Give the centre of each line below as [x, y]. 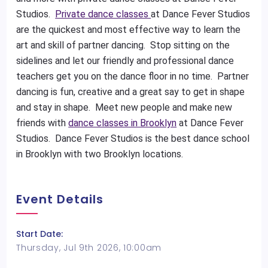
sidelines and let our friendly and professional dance [125, 61]
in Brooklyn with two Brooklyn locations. [100, 154]
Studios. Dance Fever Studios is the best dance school [133, 138]
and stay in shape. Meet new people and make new [124, 107]
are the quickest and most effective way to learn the [129, 30]
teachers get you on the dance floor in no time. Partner [133, 76]
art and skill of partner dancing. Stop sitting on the [123, 45]
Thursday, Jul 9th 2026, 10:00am [89, 248]
